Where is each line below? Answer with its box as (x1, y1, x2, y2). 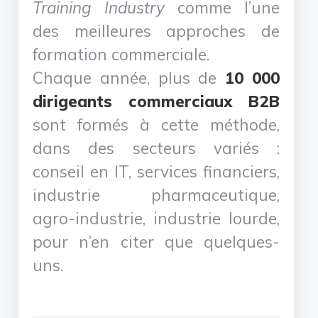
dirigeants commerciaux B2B (33, 90, 280, 111)
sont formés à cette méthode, (33, 114, 280, 135)
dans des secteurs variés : (33, 137, 280, 158)
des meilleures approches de (33, 20, 280, 41)
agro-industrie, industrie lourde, (33, 207, 280, 229)
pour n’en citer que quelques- (33, 231, 280, 252)
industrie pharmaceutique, (33, 184, 280, 205)
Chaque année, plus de (33, 67, 226, 88)
